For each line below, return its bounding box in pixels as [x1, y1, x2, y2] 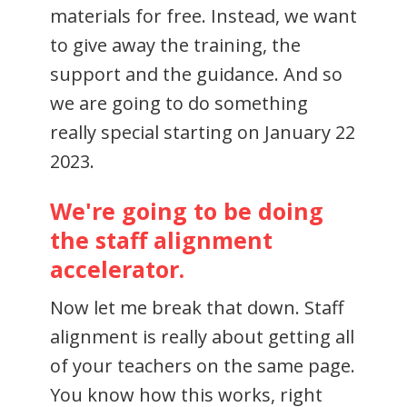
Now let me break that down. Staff [50, 294, 343, 320]
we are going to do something [50, 90, 308, 115]
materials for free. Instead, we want [50, 3, 357, 28]
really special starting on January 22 [50, 119, 355, 144]
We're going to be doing [50, 194, 323, 226]
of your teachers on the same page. [50, 352, 355, 378]
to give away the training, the [50, 32, 301, 57]
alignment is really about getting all [50, 323, 354, 349]
